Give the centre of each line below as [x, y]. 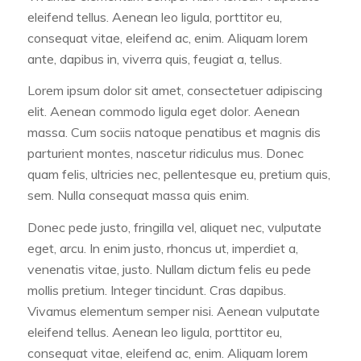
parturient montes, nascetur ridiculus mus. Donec [165, 154]
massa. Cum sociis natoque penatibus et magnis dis [174, 133]
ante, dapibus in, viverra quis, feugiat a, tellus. [154, 58]
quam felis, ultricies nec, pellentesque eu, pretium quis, [178, 174]
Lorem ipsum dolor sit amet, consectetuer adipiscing [174, 91]
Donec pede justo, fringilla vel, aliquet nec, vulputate [174, 227]
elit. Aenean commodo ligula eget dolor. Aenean [163, 112]
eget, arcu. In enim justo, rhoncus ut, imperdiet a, [162, 248]
